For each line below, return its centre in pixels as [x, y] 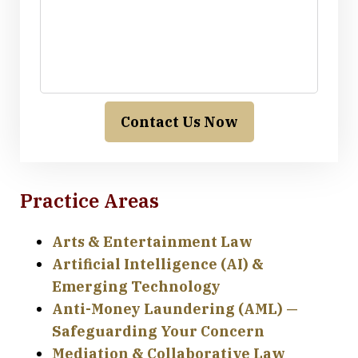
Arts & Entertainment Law [152, 241]
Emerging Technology [136, 286]
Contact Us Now [179, 121]
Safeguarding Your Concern [158, 331]
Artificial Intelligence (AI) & [158, 264]
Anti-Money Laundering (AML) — [175, 308]
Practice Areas [89, 200]
